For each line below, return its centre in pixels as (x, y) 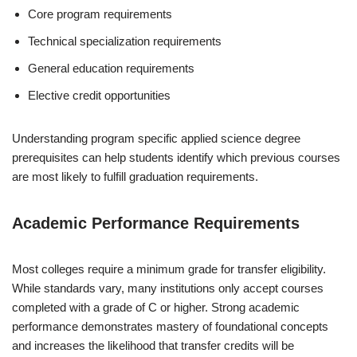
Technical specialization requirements (125, 41)
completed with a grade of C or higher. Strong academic (156, 307)
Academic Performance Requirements (156, 223)
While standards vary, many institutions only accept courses (168, 288)
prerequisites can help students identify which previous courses (176, 157)
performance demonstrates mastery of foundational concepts (170, 326)
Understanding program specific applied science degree (156, 138)
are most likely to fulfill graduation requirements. (135, 176)
